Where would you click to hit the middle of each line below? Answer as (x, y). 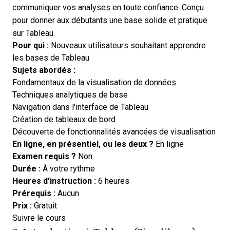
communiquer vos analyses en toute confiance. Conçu (108, 7)
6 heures (113, 181)
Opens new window (100, 217)
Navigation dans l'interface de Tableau (80, 107)
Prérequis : (34, 193)
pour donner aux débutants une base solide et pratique (110, 20)
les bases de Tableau (51, 57)
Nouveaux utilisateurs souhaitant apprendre (127, 45)
